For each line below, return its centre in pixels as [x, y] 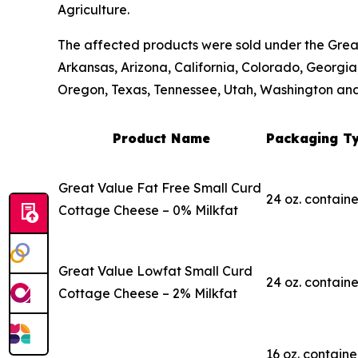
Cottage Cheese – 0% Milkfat [148, 210]
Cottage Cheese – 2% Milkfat [148, 293]
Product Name [161, 138]
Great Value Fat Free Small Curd [161, 187]
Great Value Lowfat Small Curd [155, 270]
